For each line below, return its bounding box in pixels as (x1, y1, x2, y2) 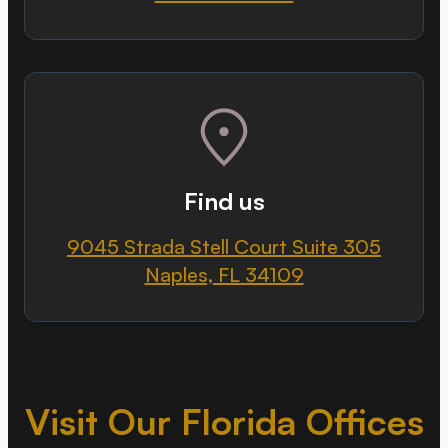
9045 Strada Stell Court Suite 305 (67, 234, 381, 259)
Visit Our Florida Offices (24, 399, 424, 444)
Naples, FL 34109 (144, 262, 304, 287)
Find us (183, 186, 265, 216)
